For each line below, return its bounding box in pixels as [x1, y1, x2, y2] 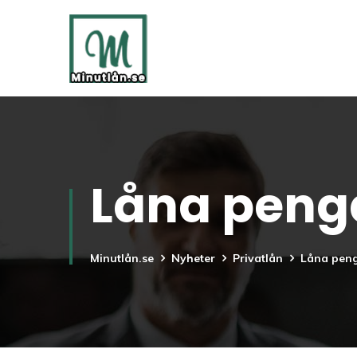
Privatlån [233, 251, 283, 265]
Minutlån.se [90, 251, 154, 265]
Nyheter [171, 251, 215, 265]
